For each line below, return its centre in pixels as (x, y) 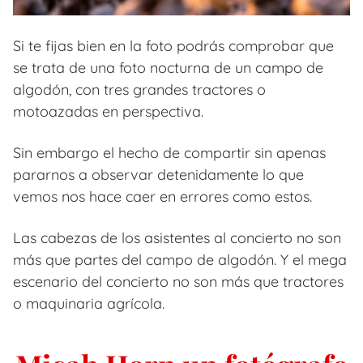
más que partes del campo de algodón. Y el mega (180, 260)
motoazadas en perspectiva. (108, 112)
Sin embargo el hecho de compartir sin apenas (169, 153)
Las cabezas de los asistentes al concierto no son (177, 238)
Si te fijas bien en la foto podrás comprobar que (173, 46)
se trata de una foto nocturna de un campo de (168, 68)
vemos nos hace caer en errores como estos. (162, 197)
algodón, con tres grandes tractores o (139, 90)
